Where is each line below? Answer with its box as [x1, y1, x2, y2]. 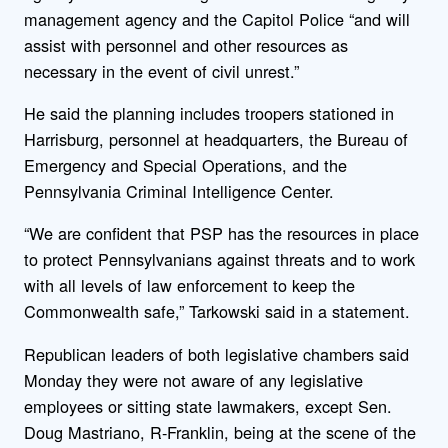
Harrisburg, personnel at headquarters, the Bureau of [24, 127, 408, 152]
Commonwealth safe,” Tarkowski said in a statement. [24, 299, 410, 324]
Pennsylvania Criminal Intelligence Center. [24, 179, 334, 204]
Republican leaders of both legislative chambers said [24, 341, 409, 366]
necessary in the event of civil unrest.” [24, 58, 299, 83]
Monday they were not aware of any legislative [24, 367, 363, 392]
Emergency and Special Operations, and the [24, 153, 347, 178]
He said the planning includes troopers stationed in [24, 101, 394, 126]
